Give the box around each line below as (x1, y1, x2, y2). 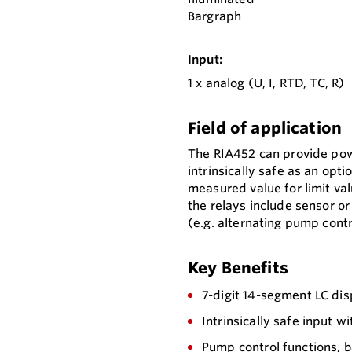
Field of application (188, 118, 343, 138)
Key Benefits (188, 258, 288, 278)
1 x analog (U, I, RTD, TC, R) (188, 75, 345, 91)
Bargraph (188, 9, 242, 24)
